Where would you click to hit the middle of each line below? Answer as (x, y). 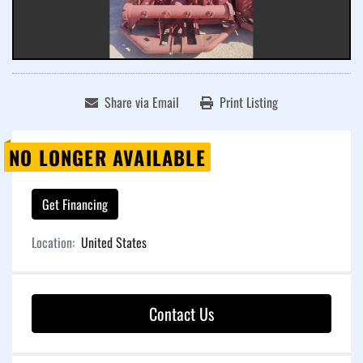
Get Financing (75, 205)
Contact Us (181, 314)
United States (114, 243)
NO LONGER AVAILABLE (107, 158)
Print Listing (249, 102)
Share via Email (142, 102)
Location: (53, 243)
